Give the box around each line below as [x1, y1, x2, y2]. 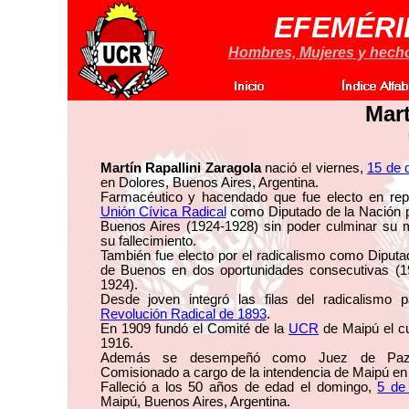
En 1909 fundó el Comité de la [100, 321, 289, 336]
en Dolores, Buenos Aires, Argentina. [100, 175, 319, 190]
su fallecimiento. [100, 234, 196, 248]
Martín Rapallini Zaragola [100, 161, 261, 175]
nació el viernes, [260, 161, 368, 175]
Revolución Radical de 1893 [100, 307, 267, 321]
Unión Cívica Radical [100, 204, 226, 219]
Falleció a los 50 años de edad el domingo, [100, 380, 378, 394]
